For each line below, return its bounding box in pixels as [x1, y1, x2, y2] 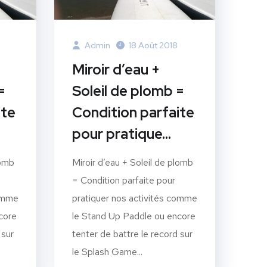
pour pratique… [72, 124, 171, 143]
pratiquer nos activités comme [72, 191, 197, 204]
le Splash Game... [72, 245, 142, 258]
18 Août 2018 [129, 39, 178, 51]
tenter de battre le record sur [72, 227, 193, 240]
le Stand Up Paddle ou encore [72, 209, 195, 222]
